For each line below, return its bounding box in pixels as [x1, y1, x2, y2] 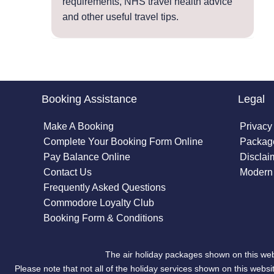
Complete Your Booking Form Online [43, 136, 204, 147]
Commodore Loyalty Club [43, 197, 155, 208]
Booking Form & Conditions [43, 212, 164, 223]
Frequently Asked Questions [43, 182, 166, 193]
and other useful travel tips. [62, 11, 179, 22]
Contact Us [43, 166, 92, 177]
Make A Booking [43, 120, 114, 131]
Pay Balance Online [43, 151, 131, 162]
